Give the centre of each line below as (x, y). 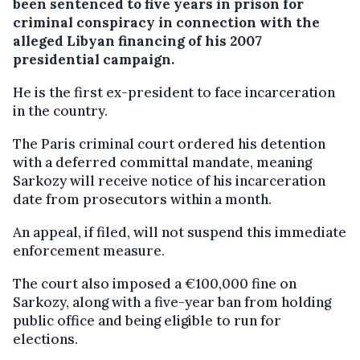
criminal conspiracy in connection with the (166, 22)
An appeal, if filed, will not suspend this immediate (180, 232)
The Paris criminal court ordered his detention (169, 143)
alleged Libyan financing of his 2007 (137, 41)
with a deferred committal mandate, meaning (162, 162)
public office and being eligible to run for (147, 320)
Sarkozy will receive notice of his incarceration (169, 180)
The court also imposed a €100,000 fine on (155, 283)
